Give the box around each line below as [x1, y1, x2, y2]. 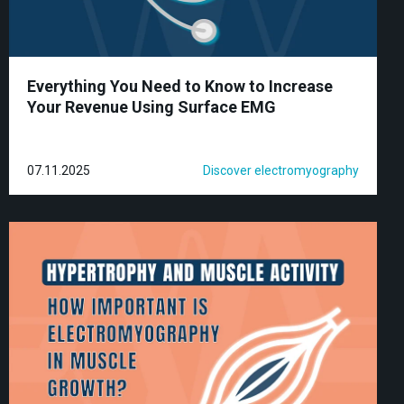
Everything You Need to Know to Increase [27, 76, 333, 96]
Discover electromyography [203, 162, 359, 178]
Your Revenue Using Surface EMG [27, 96, 276, 116]
